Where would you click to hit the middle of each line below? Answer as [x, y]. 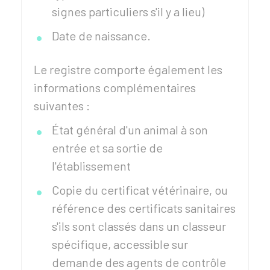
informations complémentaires [115, 87]
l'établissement [91, 166]
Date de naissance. [101, 36]
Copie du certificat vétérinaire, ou [140, 190]
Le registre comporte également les [128, 69]
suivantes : [62, 105]
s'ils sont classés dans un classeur [139, 226]
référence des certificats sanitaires [144, 208]
